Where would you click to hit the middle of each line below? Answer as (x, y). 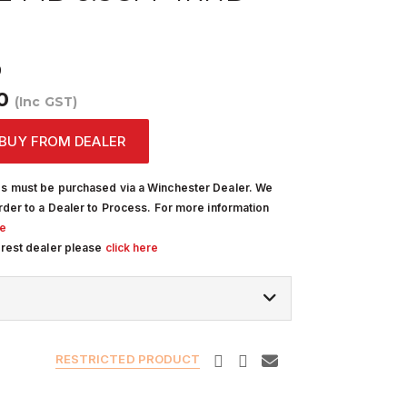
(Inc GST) (46, 102)
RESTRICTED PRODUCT (128, 359)
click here (132, 248)
